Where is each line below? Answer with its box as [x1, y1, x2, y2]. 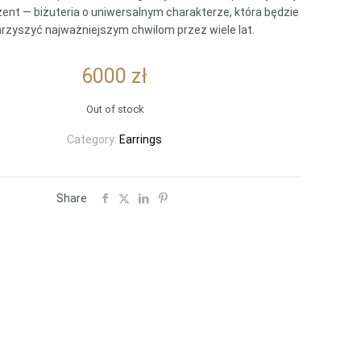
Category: [67, 133, 119, 146]
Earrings [119, 133, 162, 146]
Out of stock [85, 103, 143, 115]
